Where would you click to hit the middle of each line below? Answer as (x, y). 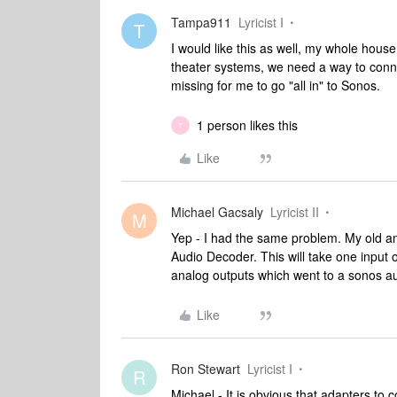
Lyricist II (295, 212)
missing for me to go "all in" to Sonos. (276, 85)
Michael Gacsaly (217, 212)
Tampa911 (201, 22)
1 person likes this (247, 125)
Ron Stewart (206, 369)
